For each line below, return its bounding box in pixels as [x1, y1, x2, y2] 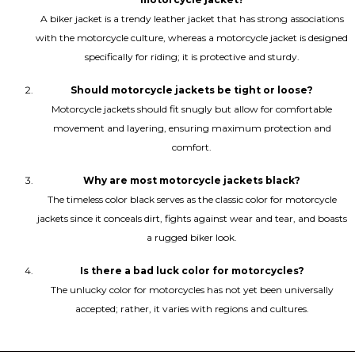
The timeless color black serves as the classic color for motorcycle [47, 193, 337, 206]
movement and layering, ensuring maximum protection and [52, 122, 331, 135]
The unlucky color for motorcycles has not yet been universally [50, 284, 334, 296]
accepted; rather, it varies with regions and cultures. [74, 303, 309, 315]
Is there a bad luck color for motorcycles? [79, 265, 304, 277]
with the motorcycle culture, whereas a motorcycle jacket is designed [36, 32, 348, 44]
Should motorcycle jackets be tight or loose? [71, 84, 313, 97]
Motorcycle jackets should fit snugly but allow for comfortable [52, 103, 332, 116]
